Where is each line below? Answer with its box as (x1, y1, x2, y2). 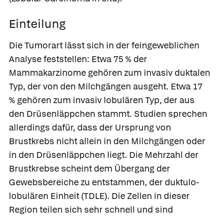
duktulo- (165, 176, 199, 188)
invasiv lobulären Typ (73, 94, 159, 106)
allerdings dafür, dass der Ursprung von (9, 121, 171, 133)
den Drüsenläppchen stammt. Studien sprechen (9, 108, 207, 119)
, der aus (159, 94, 195, 106)
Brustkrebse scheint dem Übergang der (9, 162, 170, 174)
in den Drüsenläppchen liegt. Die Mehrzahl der (9, 149, 198, 160)
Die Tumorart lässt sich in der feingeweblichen (9, 39, 199, 51)
